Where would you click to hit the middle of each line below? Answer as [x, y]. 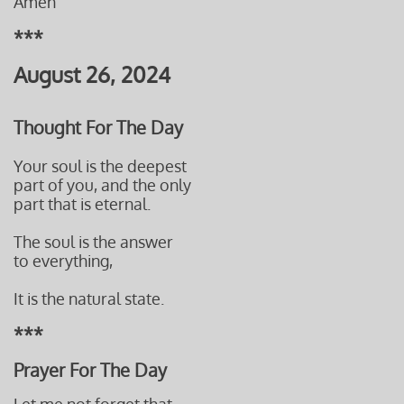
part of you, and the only [102, 185]
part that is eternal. [82, 204]
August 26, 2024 [92, 74]
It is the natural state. [89, 298]
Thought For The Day [98, 127]
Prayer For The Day [90, 370]
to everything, [63, 261]
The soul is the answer [93, 242]
